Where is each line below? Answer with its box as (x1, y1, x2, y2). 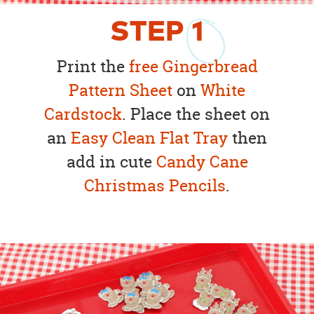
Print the (56, 55, 129, 78)
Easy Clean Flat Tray (71, 127, 228, 149)
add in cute (66, 151, 156, 173)
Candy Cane (156, 151, 248, 173)
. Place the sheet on (122, 103, 270, 125)
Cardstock (44, 103, 122, 125)
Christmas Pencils (84, 175, 226, 197)
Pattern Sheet (69, 79, 172, 102)
